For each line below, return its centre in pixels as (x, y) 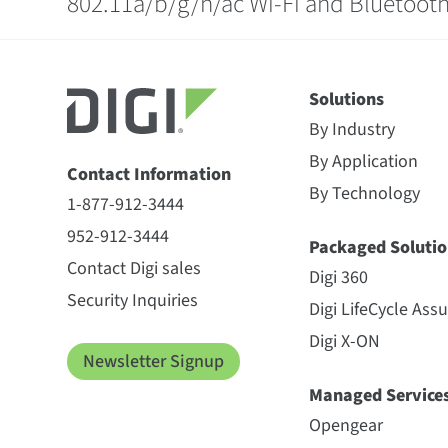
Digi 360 (339, 277)
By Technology (365, 193)
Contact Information (149, 174)
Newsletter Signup (154, 361)
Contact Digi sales (134, 268)
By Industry (352, 129)
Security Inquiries (133, 300)
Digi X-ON (345, 341)
